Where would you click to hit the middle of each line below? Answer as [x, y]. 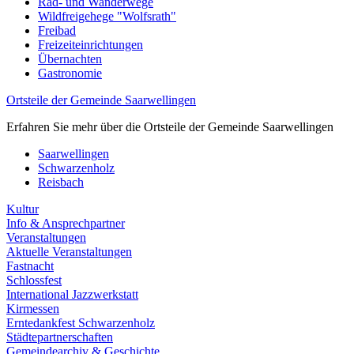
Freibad [57, 30]
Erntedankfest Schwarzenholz [81, 323]
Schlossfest [34, 280]
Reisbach [61, 182]
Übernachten [70, 59]
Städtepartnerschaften [60, 337]
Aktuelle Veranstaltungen [69, 252]
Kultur [23, 209]
